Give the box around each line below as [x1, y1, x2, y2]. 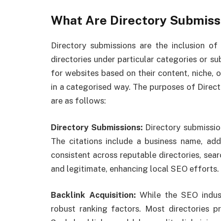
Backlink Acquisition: [51, 190, 140, 200]
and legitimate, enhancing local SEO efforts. [51, 163, 219, 174]
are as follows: [51, 96, 106, 106]
